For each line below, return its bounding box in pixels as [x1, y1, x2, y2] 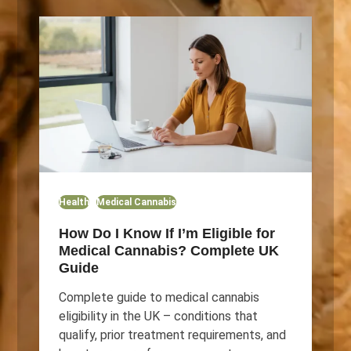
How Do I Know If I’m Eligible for [58, 225, 275, 241]
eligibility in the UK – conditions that [58, 308, 258, 324]
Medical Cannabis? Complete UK [58, 242, 279, 259]
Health [58, 196, 89, 208]
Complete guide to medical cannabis [58, 289, 259, 305]
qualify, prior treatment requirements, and [58, 327, 286, 342]
